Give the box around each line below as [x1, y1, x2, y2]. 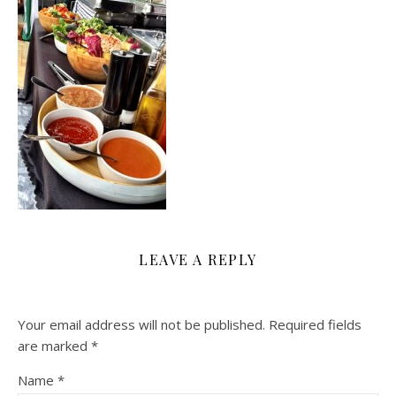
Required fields [269, 316, 362, 333]
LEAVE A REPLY [139, 250, 257, 269]
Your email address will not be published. [18, 316, 265, 333]
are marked [18, 337, 91, 354]
